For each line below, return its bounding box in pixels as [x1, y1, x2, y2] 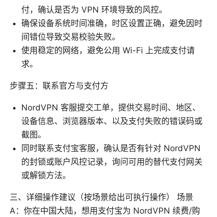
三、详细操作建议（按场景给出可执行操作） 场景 [10, 192, 193, 202]
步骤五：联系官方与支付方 [10, 80, 108, 91]
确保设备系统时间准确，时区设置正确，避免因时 [21, 18, 202, 28]
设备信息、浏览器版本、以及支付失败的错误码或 [21, 116, 202, 126]
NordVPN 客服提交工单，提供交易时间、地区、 [21, 102, 201, 112]
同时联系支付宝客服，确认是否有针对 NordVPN [21, 143, 201, 153]
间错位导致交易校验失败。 [21, 31, 120, 42]
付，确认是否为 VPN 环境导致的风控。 [21, 4, 167, 15]
